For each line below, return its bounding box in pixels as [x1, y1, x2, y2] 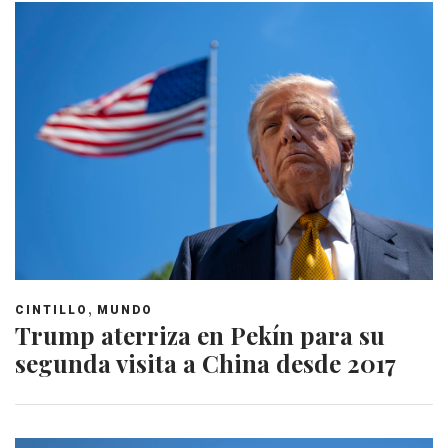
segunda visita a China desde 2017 [15, 347, 396, 380]
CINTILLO [15, 303, 88, 318]
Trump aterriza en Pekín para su [15, 319, 385, 352]
